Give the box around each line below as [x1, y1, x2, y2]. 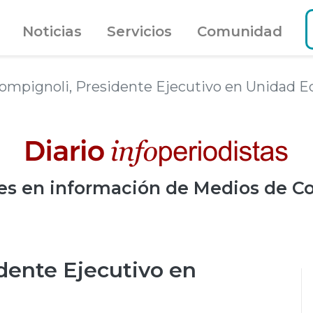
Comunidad [196, 22, 282, 40]
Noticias [22, 22, 82, 40]
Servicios [106, 22, 172, 40]
